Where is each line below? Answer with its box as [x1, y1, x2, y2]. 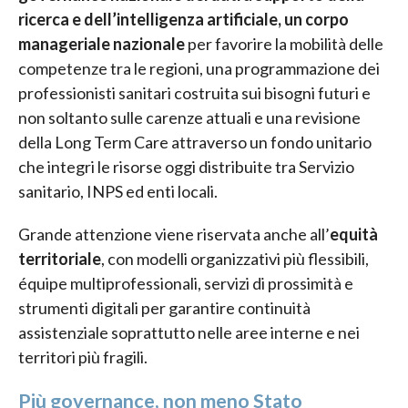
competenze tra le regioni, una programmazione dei [18, 57, 380, 78]
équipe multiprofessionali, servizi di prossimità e [18, 272, 353, 293]
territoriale [18, 248, 101, 269]
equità [330, 223, 378, 244]
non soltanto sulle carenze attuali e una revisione [18, 107, 361, 127]
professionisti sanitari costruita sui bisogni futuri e [18, 82, 371, 103]
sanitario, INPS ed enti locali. [18, 180, 218, 201]
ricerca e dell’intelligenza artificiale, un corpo [18, 8, 349, 29]
